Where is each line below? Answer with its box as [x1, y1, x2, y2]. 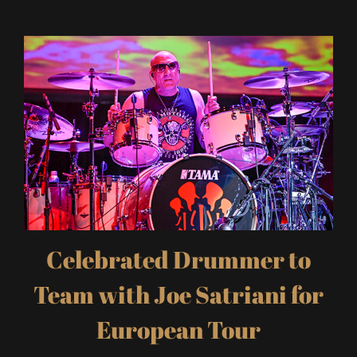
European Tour [96, 313, 261, 347]
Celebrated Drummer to [46, 243, 311, 277]
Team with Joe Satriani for [33, 278, 324, 312]
